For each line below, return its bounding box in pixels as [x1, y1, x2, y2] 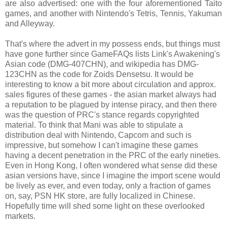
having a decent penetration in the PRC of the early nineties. [5, 150, 220, 160]
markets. [5, 211, 35, 220]
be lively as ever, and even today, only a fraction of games [5, 181, 211, 190]
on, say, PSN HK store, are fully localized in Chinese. [5, 191, 195, 200]
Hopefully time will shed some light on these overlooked [5, 201, 205, 210]
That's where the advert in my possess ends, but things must [5, 39, 220, 48]
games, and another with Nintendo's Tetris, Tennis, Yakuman [5, 9, 222, 18]
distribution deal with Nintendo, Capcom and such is [5, 130, 192, 139]
